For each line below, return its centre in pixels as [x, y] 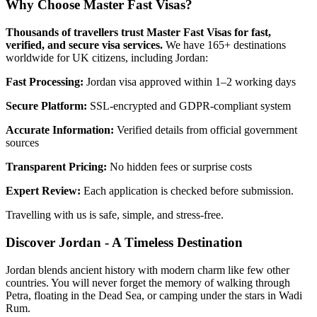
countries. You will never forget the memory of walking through [148, 282]
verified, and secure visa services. [84, 45]
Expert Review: [43, 191]
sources [22, 143]
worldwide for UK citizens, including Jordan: [107, 58]
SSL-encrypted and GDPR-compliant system [189, 106]
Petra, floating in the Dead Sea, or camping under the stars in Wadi [154, 295]
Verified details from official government [206, 130]
